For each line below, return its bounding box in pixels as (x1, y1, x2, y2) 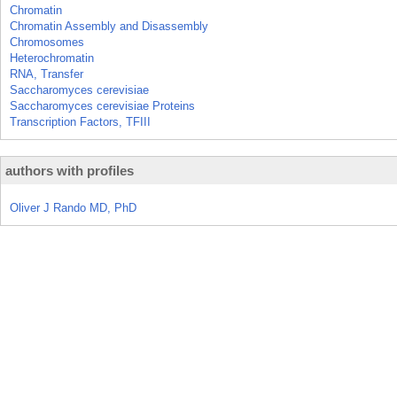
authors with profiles (5, 163, 134, 178)
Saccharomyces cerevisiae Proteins (10, 99, 195, 113)
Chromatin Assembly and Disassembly (10, 19, 208, 33)
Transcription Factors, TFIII (10, 115, 151, 128)
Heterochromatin (10, 51, 94, 65)
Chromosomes (10, 35, 84, 49)
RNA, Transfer (10, 67, 83, 81)
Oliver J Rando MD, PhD (10, 201, 136, 214)
